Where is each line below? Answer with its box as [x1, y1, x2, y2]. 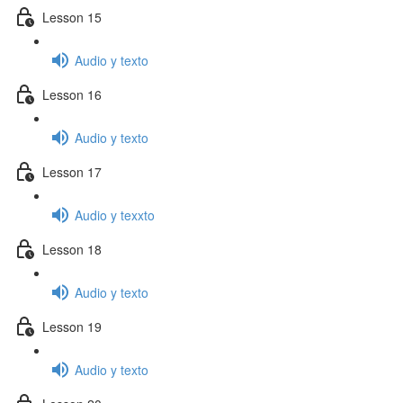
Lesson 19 [42, 317, 102, 336]
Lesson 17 [42, 162, 102, 181]
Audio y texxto [75, 205, 155, 224]
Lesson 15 [42, 7, 102, 26]
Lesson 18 [42, 239, 102, 258]
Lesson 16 [42, 85, 102, 103]
